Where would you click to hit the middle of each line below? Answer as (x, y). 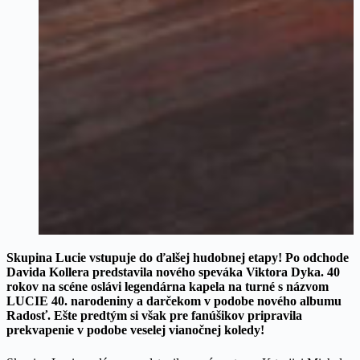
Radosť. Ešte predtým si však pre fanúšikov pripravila (154, 315)
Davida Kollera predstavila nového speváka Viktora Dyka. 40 (173, 272)
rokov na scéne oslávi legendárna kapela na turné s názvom (168, 286)
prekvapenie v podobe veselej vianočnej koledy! (135, 329)
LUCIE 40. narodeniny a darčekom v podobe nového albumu (174, 301)
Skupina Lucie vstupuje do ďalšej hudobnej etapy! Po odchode (178, 257)
